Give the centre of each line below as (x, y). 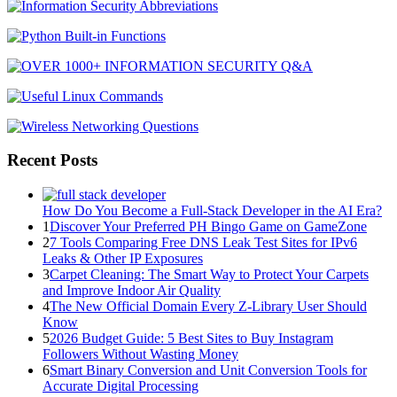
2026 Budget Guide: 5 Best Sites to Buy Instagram (191, 338)
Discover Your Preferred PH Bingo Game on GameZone (208, 226)
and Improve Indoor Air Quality (132, 290)
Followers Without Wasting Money (140, 354)
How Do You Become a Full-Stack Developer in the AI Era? (212, 210)
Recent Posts (52, 160)
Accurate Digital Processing (121, 386)
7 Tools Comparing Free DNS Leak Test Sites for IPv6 (203, 242)
